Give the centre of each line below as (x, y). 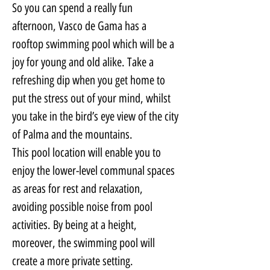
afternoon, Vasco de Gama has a (80, 26)
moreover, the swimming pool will (85, 243)
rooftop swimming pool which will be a (94, 44)
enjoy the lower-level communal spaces (95, 171)
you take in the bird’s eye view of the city (96, 116)
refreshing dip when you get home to (90, 80)
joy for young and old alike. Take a (84, 62)
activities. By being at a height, (76, 225)
